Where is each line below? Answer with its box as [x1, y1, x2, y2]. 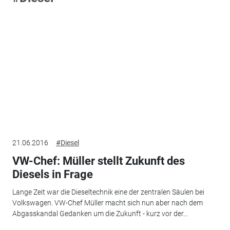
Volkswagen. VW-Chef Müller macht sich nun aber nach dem [12, 198, 203, 207]
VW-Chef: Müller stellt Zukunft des [12, 155, 185, 168]
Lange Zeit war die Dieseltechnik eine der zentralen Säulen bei [12, 187, 204, 196]
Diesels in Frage [12, 168, 93, 181]
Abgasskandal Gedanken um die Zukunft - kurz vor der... [12, 209, 188, 218]
